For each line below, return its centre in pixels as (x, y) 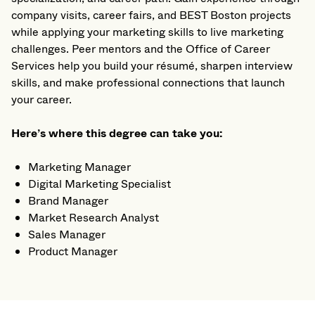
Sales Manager (67, 235)
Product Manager (73, 252)
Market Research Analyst (94, 218)
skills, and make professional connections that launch (148, 83)
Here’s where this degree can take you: (117, 134)
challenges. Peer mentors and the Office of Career (141, 49)
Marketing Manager (79, 167)
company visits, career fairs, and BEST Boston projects (151, 15)
